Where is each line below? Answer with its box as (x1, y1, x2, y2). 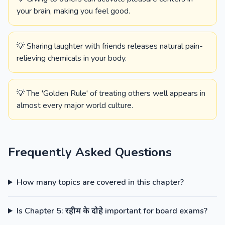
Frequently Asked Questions (8, 144, 172, 160)
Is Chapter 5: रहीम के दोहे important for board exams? (16, 205, 207, 216)
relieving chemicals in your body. (17, 53, 127, 64)
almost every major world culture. (17, 100, 133, 111)
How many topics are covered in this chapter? (16, 177, 184, 188)
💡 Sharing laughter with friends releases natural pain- (17, 41, 203, 52)
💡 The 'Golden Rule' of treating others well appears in (17, 88, 205, 99)
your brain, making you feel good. (17, 6, 130, 17)
